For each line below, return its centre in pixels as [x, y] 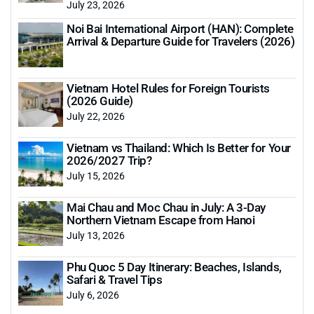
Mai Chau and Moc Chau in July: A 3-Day [166, 207]
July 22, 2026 [96, 116]
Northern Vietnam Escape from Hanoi [161, 219]
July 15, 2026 [96, 175]
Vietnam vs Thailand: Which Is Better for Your [179, 147]
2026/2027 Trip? [109, 160]
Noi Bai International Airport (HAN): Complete [180, 28]
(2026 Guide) [100, 100]
